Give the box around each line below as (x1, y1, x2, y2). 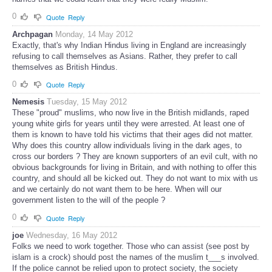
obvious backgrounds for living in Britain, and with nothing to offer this (12, 163, 257, 172)
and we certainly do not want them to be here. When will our (12, 185, 222, 194)
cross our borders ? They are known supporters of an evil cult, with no (12, 152, 257, 161)
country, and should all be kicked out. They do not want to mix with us (12, 174, 258, 183)
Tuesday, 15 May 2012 (47, 97, 127, 107)
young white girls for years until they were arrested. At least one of (12, 119, 245, 129)
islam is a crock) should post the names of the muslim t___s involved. (12, 252, 259, 262)
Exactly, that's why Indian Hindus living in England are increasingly (12, 40, 246, 50)
